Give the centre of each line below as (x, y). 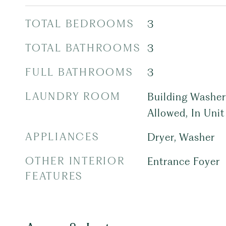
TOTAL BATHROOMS (83, 48)
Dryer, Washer (181, 137)
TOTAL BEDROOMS (80, 24)
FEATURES (54, 176)
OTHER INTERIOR (75, 161)
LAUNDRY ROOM (73, 96)
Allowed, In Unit (186, 113)
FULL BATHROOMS (79, 72)
